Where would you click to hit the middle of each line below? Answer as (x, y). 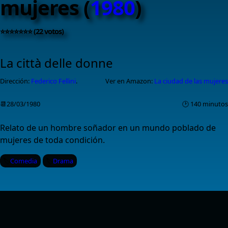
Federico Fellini (53, 81)
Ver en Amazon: (130, 81)
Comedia (24, 161)
